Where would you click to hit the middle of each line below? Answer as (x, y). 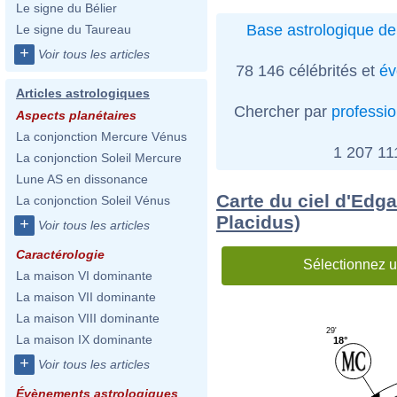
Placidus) (258, 222)
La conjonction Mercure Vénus (101, 136)
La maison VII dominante (86, 297)
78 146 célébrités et (307, 70)
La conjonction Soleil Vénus (93, 200)
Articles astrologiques (83, 93)
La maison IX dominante (84, 339)
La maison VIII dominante (88, 318)
